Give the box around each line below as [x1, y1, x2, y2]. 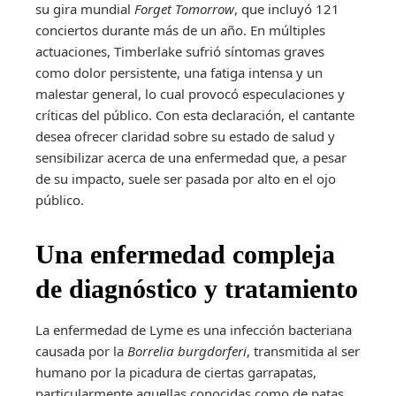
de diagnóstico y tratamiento [35, 273, 358, 303]
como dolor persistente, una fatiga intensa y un [35, 63, 323, 81]
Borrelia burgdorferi [127, 341, 247, 360]
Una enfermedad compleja [35, 239, 335, 269]
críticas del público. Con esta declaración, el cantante [35, 105, 354, 124]
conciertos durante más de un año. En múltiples [35, 20, 325, 39]
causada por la [35, 341, 127, 360]
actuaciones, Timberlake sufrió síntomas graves [35, 42, 324, 60]
